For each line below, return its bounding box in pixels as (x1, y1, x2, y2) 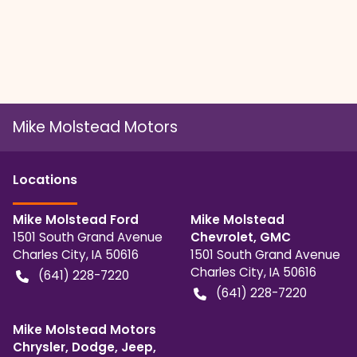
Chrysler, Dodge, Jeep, (13, 338, 156, 355)
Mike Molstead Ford (13, 210, 139, 228)
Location (13, 170, 70, 189)
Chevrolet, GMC (190, 228, 291, 245)
